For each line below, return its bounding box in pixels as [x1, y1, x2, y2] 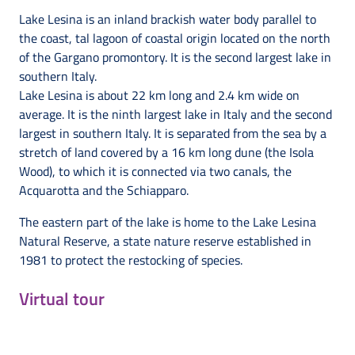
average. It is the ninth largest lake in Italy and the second [19, 105, 332, 124]
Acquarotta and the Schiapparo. [19, 181, 192, 200]
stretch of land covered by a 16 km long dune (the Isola [19, 143, 314, 162]
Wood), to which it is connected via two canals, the [19, 162, 292, 181]
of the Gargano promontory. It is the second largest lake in [19, 48, 331, 67]
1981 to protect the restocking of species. [19, 250, 246, 269]
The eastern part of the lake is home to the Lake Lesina [19, 212, 316, 231]
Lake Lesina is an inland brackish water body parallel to [19, 10, 316, 29]
